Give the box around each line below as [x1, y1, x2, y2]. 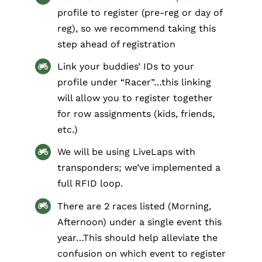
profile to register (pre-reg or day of [57, 7, 223, 18]
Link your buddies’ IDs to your [57, 61, 195, 73]
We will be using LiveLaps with [57, 146, 196, 158]
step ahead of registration [57, 39, 176, 50]
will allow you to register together [57, 92, 213, 104]
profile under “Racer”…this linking [57, 77, 212, 88]
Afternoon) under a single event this [57, 216, 222, 227]
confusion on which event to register [57, 247, 226, 259]
